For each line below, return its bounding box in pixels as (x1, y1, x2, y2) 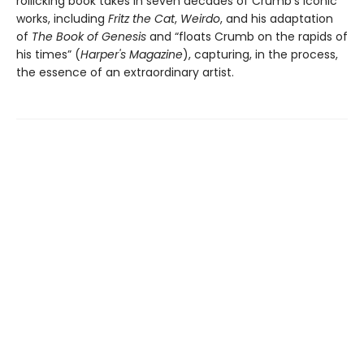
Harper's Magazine (80, 46, 183, 63)
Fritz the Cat (108, 11, 175, 28)
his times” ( (16, 46, 80, 63)
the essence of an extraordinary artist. (16, 64, 234, 81)
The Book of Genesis (32, 28, 149, 45)
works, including (16, 11, 108, 28)
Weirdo (180, 11, 220, 28)
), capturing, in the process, (183, 46, 338, 63)
